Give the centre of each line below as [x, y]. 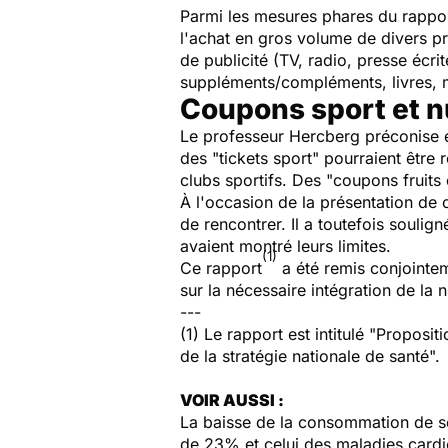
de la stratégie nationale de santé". [310, 356]
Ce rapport [221, 268]
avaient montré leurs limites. [285, 246]
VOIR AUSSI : [232, 400]
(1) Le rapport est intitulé [274, 334]
